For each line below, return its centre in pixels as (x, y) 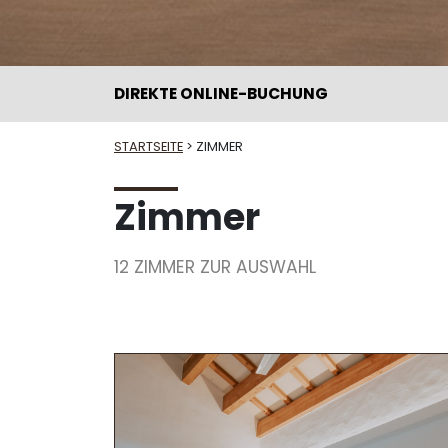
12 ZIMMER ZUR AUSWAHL (215, 266)
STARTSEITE (148, 146)
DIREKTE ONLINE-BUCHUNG (221, 93)
